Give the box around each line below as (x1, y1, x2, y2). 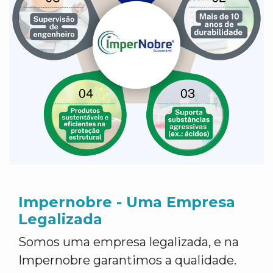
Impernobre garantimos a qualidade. (18, 253, 236, 268)
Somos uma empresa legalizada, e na (18, 235, 239, 249)
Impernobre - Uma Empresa (18, 193, 235, 211)
